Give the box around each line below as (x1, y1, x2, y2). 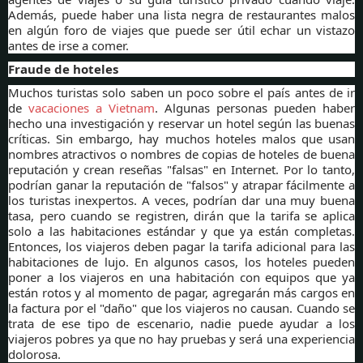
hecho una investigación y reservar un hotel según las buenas (8, 115, 355, 132)
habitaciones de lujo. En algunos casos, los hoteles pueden (8, 254, 355, 271)
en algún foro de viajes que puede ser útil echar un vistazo (8, 22, 355, 39)
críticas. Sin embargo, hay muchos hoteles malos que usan (8, 130, 355, 147)
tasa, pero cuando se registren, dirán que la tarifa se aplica (8, 207, 355, 224)
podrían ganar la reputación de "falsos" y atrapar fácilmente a (8, 177, 355, 194)
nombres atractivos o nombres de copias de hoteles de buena (8, 146, 355, 163)
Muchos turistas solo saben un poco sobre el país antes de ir (8, 84, 355, 101)
